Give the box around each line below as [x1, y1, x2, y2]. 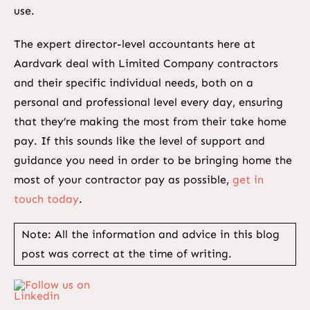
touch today [13, 192, 79, 206]
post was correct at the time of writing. [21, 246, 232, 260]
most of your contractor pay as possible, [13, 172, 232, 186]
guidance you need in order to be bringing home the [13, 153, 292, 167]
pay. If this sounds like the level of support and [13, 134, 265, 147]
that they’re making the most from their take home [13, 114, 286, 128]
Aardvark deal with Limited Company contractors [13, 56, 278, 70]
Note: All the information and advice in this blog [21, 227, 280, 241]
